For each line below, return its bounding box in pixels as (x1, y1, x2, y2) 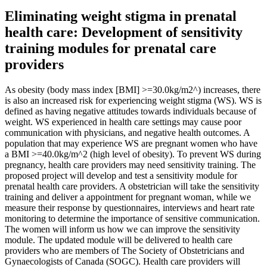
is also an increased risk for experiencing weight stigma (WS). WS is (5, 95, 262, 105)
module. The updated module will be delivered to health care (5, 234, 232, 245)
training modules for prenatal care (5, 40, 216, 56)
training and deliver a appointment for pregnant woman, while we (5, 191, 251, 202)
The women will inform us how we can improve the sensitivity (5, 223, 240, 234)
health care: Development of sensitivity (5, 24, 243, 40)
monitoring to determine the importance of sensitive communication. (5, 213, 260, 223)
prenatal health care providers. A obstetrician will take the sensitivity (5, 181, 259, 191)
